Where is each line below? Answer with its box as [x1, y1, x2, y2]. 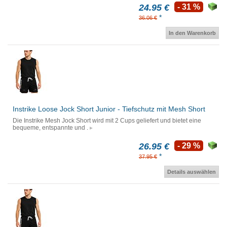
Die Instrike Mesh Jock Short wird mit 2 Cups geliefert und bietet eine [13, 117, 201, 125]
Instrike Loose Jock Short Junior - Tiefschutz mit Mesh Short [13, 105, 205, 113]
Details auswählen [167, 169, 216, 175]
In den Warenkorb [169, 30, 216, 36]
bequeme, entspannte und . [13, 124, 88, 132]
